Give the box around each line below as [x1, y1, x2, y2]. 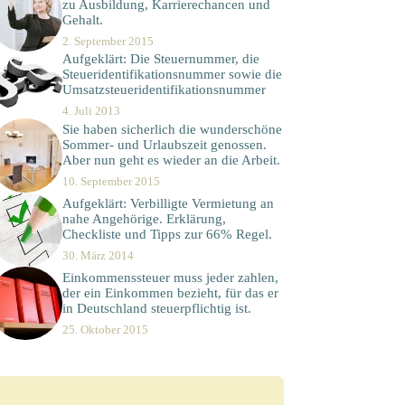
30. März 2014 [61, 248, 134, 262]
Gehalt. [61, 12, 103, 27]
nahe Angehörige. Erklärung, [61, 211, 226, 226]
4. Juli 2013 [61, 104, 120, 118]
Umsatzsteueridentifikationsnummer [61, 82, 266, 98]
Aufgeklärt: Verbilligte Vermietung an [61, 195, 274, 211]
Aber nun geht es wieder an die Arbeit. [61, 153, 280, 168]
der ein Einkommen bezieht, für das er [61, 285, 278, 300]
